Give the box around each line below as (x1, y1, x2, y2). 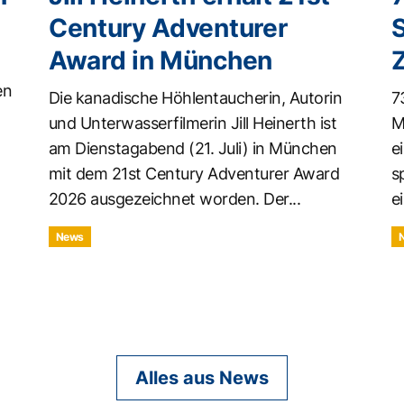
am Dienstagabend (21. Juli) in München (48, 138, 337, 158)
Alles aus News (135, 366, 269, 389)
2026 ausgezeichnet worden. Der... (48, 188, 301, 208)
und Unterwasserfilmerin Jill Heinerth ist (48, 113, 337, 133)
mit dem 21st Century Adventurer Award (48, 163, 340, 183)
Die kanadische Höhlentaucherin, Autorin (48, 87, 343, 107)
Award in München (48, 44, 272, 76)
